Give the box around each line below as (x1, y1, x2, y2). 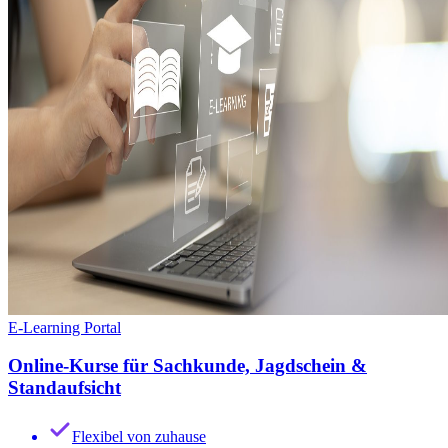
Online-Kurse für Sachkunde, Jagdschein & (8, 355, 367, 377)
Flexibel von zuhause (72, 428, 206, 446)
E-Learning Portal (8, 318, 121, 336)
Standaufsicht (8, 377, 121, 399)
